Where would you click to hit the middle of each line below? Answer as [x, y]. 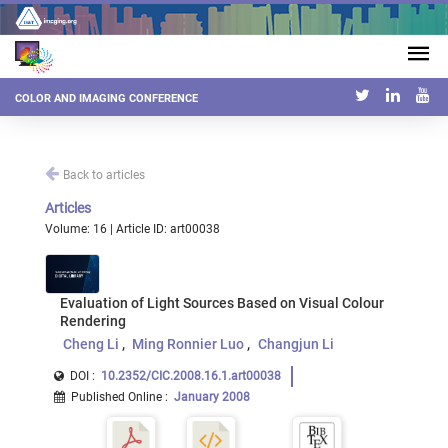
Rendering [93, 321]
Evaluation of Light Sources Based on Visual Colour [222, 303]
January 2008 [212, 397]
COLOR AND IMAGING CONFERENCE [106, 99]
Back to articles [104, 175]
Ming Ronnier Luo [188, 344]
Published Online [116, 397]
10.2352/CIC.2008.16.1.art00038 [191, 376]
